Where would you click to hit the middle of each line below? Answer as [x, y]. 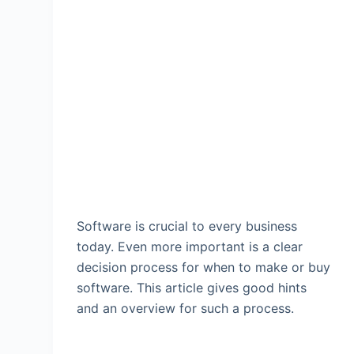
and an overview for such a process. [186, 309]
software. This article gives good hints [192, 288]
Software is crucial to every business [187, 226]
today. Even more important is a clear [190, 247]
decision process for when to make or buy [204, 267]
